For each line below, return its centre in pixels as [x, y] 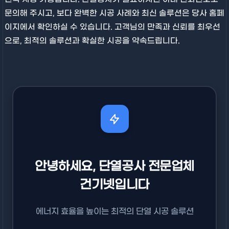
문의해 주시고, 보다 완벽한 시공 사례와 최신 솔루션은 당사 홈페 [114, 14]
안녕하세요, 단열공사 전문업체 [114, 167]
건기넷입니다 [114, 185]
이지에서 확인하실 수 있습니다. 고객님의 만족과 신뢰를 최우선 [112, 27]
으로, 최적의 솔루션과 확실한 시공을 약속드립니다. [92, 41]
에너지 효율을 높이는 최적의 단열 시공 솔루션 [114, 212]
